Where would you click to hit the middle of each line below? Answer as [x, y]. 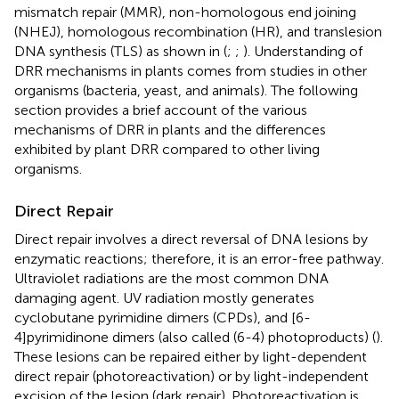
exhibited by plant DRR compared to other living [167, 149]
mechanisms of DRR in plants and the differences [170, 129]
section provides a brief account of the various [161, 110]
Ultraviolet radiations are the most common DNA [171, 278]
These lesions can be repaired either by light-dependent [191, 356]
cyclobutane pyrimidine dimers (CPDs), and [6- [163, 317]
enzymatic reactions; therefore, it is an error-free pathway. [199, 258]
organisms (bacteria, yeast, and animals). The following [186, 90]
